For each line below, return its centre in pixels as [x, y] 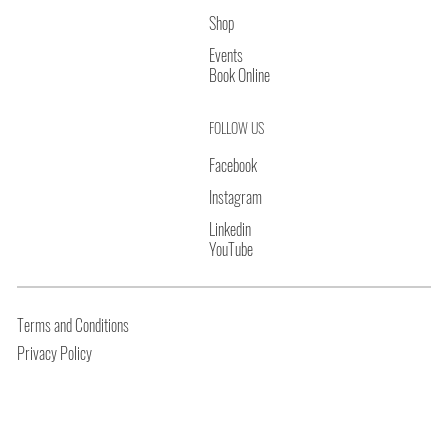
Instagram [235, 197]
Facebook [232, 165]
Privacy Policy [55, 352]
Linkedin [229, 229]
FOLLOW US [236, 128]
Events [225, 54]
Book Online [239, 74]
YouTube [230, 249]
